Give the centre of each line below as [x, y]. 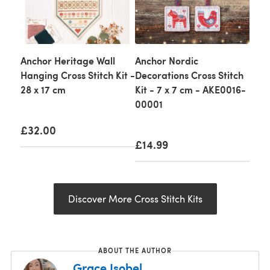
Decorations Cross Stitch [189, 75]
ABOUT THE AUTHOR [135, 250]
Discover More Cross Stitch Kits [135, 199]
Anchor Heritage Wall [68, 61]
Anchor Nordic [167, 61]
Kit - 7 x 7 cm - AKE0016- [190, 89]
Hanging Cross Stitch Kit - [78, 75]
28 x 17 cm [43, 89]
